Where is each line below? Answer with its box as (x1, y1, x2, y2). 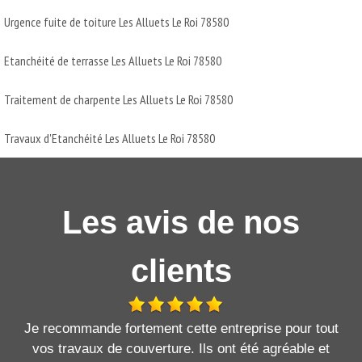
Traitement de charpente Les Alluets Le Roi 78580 (4, 90, 233, 107)
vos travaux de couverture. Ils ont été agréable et (32, 340, 330, 356)
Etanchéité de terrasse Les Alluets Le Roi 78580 (4, 52, 221, 69)
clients (130, 252, 232, 288)
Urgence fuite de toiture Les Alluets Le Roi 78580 (4, 13, 229, 30)
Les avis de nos (62, 204, 300, 240)
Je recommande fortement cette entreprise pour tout (23, 320, 339, 336)
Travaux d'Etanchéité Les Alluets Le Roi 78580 (4, 129, 215, 146)
